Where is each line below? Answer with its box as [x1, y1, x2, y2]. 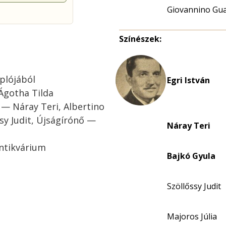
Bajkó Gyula [167, 150, 215, 161]
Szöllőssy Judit [167, 181, 221, 192]
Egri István [167, 75, 210, 86]
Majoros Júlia [167, 211, 217, 222]
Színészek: [119, 33, 161, 44]
